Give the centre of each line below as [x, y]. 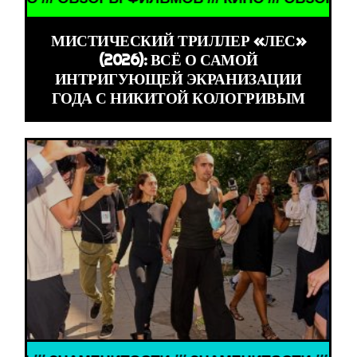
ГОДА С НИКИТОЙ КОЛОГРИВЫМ [178, 98]
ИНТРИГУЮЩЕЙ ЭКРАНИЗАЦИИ [178, 79]
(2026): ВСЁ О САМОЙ [178, 60]
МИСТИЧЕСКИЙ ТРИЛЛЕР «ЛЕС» [178, 41]
